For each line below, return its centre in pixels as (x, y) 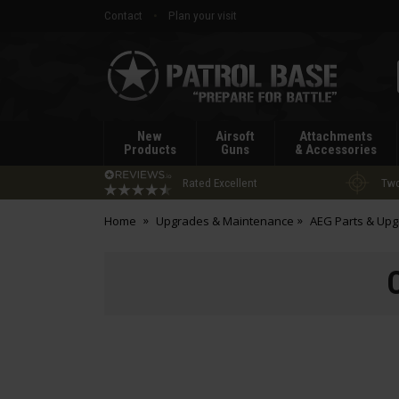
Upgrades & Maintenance (224, 221)
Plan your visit (203, 15)
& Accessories (335, 150)
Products (150, 150)
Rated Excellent (220, 182)
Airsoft (236, 136)
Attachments (335, 136)
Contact (123, 15)
